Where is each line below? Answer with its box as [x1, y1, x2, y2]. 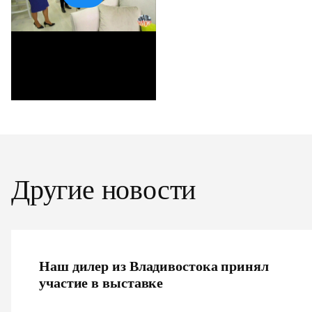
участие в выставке [39, 275, 164, 290]
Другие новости [11, 174, 196, 205]
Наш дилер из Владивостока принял [39, 258, 269, 274]
